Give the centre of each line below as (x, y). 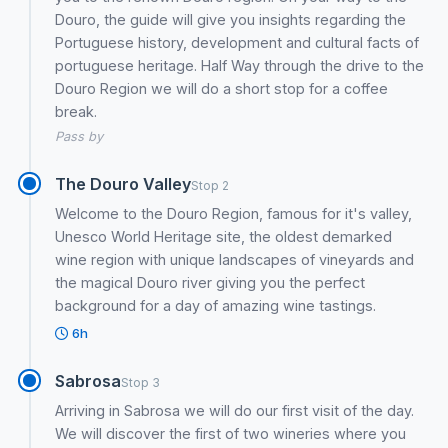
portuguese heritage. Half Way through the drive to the (240, 66)
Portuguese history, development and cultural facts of (237, 43)
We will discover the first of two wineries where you (231, 434)
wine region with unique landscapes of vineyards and (235, 260)
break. (76, 112)
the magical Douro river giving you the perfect (210, 283)
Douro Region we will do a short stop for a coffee (222, 89)
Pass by (79, 137)
